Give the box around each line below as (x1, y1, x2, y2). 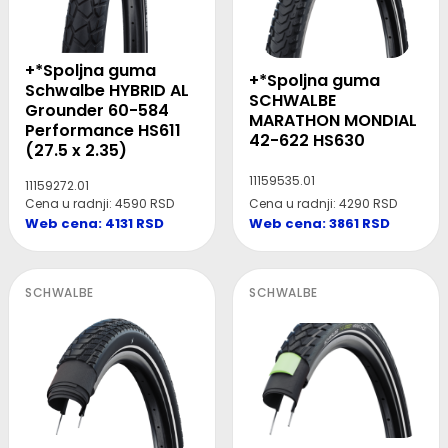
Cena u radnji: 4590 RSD (25, 195, 174, 213)
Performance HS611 (25, 119, 181, 143)
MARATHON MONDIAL (249, 109, 417, 133)
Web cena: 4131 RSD (25, 214, 164, 234)
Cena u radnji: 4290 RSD (249, 195, 397, 213)
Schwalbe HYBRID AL (25, 79, 189, 103)
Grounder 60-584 (25, 99, 169, 123)
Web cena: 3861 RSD (249, 214, 390, 234)
